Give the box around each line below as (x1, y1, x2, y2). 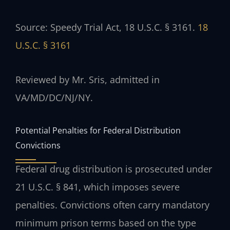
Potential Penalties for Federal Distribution (15, 124, 181, 137)
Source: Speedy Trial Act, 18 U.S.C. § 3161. (15, 21, 198, 34)
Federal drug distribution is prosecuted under (15, 163, 212, 176)
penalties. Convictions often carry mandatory (15, 199, 209, 212)
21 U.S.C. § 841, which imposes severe (15, 181, 180, 194)
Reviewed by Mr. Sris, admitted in (15, 73, 160, 86)
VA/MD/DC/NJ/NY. (15, 91, 93, 104)
